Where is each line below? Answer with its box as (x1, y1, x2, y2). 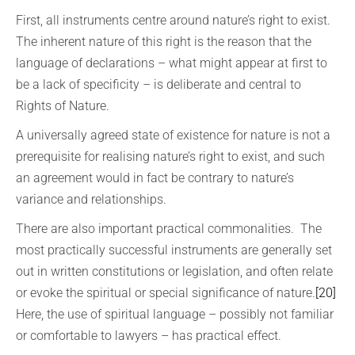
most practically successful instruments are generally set (16, 242, 332, 258)
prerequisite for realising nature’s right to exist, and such (16, 149, 325, 164)
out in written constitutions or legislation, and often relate (16, 264, 333, 279)
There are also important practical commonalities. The (16, 221, 322, 236)
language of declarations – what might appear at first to (16, 55, 327, 71)
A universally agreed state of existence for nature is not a (16, 128, 330, 143)
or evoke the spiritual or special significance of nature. (16, 285, 315, 300)
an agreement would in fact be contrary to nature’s (16, 170, 294, 185)
